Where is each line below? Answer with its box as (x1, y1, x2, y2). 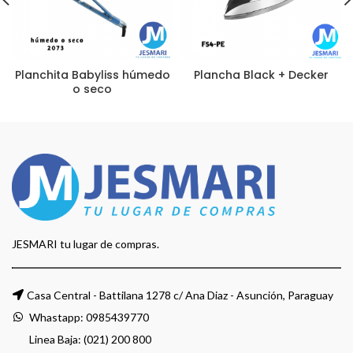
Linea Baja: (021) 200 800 (27, 333, 151, 347)
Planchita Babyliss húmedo (14, 67, 170, 83)
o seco (72, 81, 112, 97)
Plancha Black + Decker (193, 67, 329, 83)
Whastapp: (27, 310, 86, 325)
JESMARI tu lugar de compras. (12, 237, 159, 251)
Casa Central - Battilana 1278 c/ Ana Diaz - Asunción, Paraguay (27, 288, 333, 303)
